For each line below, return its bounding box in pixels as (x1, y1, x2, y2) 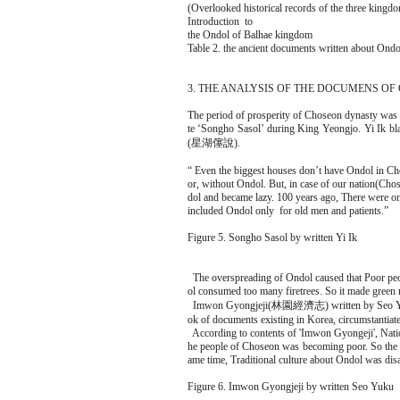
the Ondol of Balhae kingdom (187, 29, 312, 41)
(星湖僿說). (187, 137, 240, 149)
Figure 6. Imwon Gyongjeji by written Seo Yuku (187, 380, 394, 393)
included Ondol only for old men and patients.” (187, 204, 388, 217)
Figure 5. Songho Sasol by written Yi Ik (187, 231, 357, 244)
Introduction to (187, 15, 253, 28)
